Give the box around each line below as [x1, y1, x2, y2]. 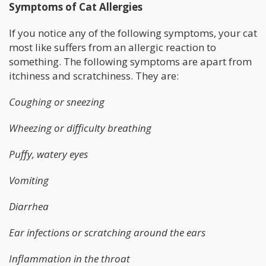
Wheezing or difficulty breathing [9, 121, 151, 135]
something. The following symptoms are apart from [9, 55, 252, 69]
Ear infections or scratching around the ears [9, 226, 205, 240]
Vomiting [9, 173, 49, 188]
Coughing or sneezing [9, 95, 104, 109]
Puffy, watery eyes [9, 147, 88, 161]
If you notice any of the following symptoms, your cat [9, 26, 257, 40]
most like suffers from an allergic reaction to [9, 40, 216, 55]
